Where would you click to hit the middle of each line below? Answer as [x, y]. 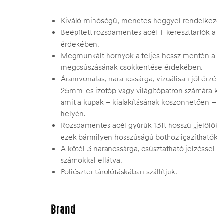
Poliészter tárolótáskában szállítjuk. [119, 171]
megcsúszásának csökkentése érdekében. [132, 67]
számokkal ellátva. [91, 160]
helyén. [73, 113]
